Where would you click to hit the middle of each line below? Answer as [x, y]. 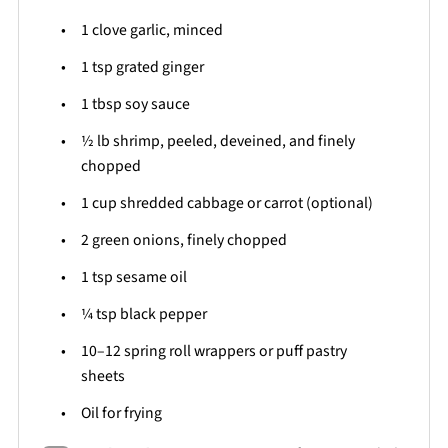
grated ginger [158, 66]
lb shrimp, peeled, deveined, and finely [224, 140]
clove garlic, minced [155, 29]
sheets [102, 375]
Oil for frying [121, 412]
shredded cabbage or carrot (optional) [244, 202]
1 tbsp [101, 103]
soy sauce [155, 103]
